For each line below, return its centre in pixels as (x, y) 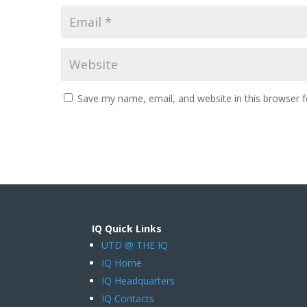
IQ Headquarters (138, 281)
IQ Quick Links (127, 229)
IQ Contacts (128, 299)
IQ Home (122, 263)
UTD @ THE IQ (135, 245)
